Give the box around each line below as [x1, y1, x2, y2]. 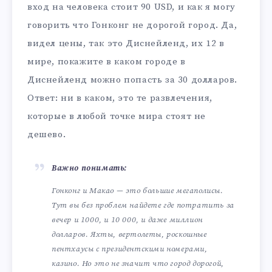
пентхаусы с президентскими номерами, [52, 243, 208, 254]
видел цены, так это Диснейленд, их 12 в [27, 38, 225, 50]
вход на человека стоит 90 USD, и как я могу [27, 1, 236, 13]
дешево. [27, 129, 66, 141]
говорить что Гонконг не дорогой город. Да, [27, 19, 237, 32]
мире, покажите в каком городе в [27, 56, 186, 68]
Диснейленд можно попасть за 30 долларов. [27, 74, 238, 86]
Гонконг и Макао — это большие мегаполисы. [52, 185, 223, 195]
